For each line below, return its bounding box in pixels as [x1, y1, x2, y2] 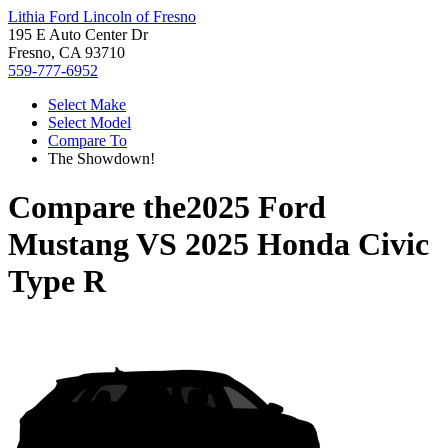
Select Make [48, 96, 126, 113]
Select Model [48, 114, 131, 131]
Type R [8, 263, 106, 300]
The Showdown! [48, 150, 155, 167]
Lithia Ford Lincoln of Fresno [8, 8, 196, 25]
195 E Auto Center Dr [8, 26, 148, 43]
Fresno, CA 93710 [8, 44, 125, 61]
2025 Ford [186, 189, 326, 226]
